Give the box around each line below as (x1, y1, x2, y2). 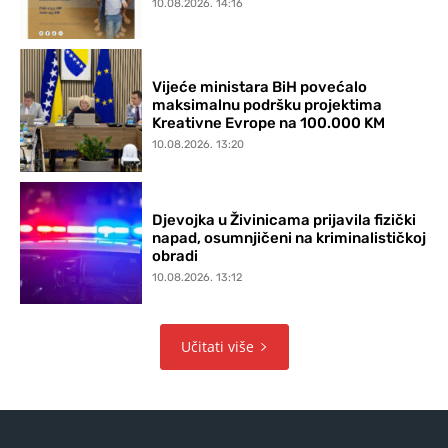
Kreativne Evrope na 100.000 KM (152, 114, 386, 133)
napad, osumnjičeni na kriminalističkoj (152, 228, 427, 247)
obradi (152, 246, 199, 265)
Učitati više (180, 337, 254, 357)
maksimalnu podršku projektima (152, 96, 383, 115)
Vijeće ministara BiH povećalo (152, 78, 368, 97)
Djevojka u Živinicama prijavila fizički (152, 210, 417, 229)
